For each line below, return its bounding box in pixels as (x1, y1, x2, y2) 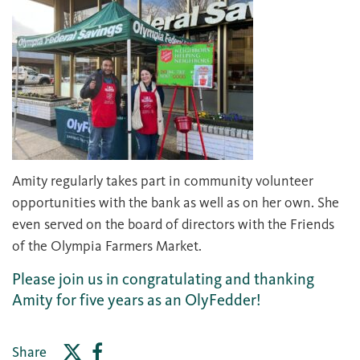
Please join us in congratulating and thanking (12, 268, 314, 288)
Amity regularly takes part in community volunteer (12, 172, 313, 190)
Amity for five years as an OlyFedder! (12, 289, 261, 309)
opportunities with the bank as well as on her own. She (12, 194, 339, 211)
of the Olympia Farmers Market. (12, 237, 202, 255)
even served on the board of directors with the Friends (12, 215, 334, 233)
